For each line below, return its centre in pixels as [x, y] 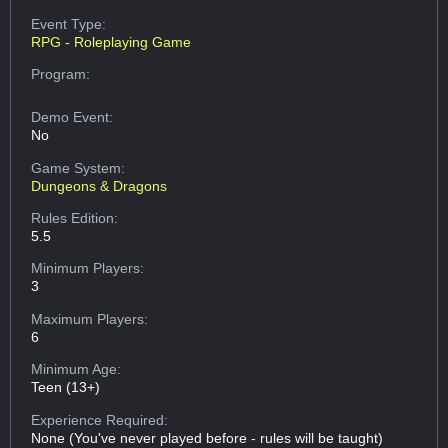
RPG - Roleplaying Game [111, 41]
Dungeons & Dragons [99, 185]
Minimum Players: [88, 268]
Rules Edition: [75, 218]
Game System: [78, 167]
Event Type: [69, 23]
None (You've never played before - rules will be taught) [207, 437]
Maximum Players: [90, 318]
